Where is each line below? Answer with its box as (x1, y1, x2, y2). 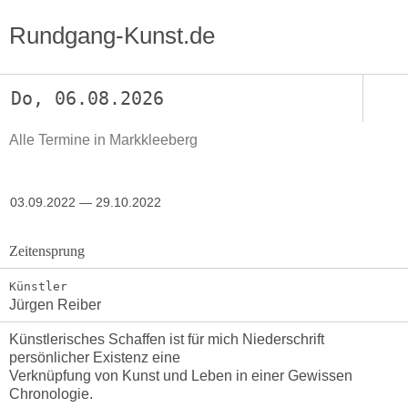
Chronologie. (8, 386, 93, 403)
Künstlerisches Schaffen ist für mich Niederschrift (8, 331, 324, 348)
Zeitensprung (8, 243, 85, 260)
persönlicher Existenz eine (8, 350, 180, 366)
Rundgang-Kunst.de (8, 21, 215, 49)
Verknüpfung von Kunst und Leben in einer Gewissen (8, 368, 352, 384)
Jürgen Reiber (8, 296, 101, 312)
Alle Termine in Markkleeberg (9, 131, 198, 148)
